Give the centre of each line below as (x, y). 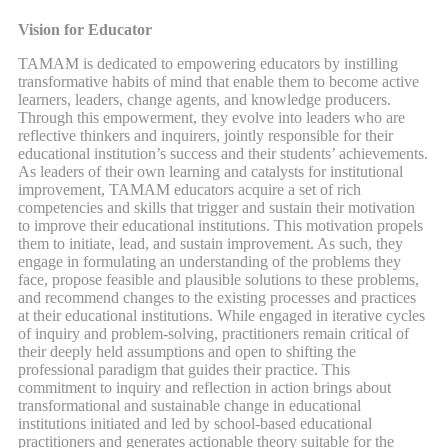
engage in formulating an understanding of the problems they (209, 262)
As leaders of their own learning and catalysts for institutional (210, 172)
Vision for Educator (85, 30)
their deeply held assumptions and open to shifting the (187, 352)
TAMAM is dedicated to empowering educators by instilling (208, 64)
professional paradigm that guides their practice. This (184, 370)
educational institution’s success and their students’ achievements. (223, 154)
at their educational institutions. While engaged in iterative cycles (221, 316)
